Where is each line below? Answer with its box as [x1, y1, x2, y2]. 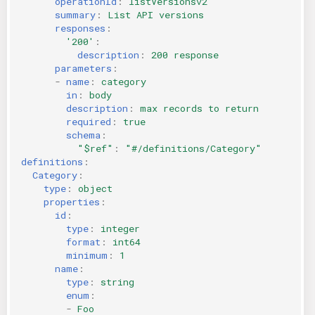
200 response [151, 48, 219, 61]
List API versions [108, 8, 204, 21]
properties [44, 195, 100, 208]
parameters [55, 61, 112, 75]
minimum [66, 248, 108, 262]
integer [101, 221, 140, 235]
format [66, 235, 101, 248]
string [101, 275, 134, 288]
